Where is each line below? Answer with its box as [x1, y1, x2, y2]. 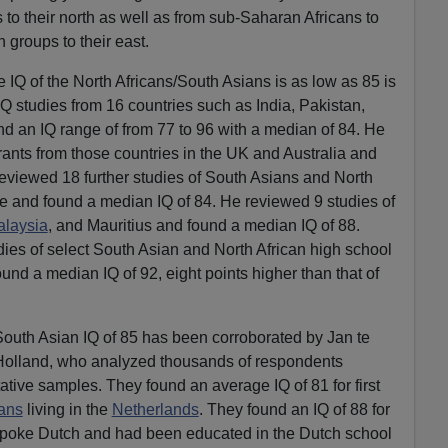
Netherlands [111, 400, 199, 418]
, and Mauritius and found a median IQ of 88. [47, 216, 360, 234]
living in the [22, 400, 112, 418]
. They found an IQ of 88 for [198, 400, 390, 418]
